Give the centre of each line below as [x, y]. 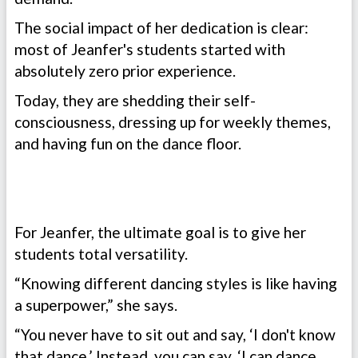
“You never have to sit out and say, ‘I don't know [175, 335]
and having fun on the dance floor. [128, 144]
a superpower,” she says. [97, 305]
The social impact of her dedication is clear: [161, 28]
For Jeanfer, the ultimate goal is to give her [160, 233]
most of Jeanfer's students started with [150, 50]
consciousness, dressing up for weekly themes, [173, 122]
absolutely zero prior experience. [127, 71]
